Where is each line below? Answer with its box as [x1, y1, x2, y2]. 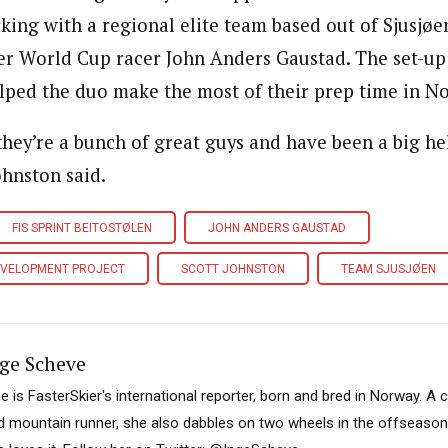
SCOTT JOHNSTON [181, 262, 285, 277]
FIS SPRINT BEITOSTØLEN [12, 221, 152, 236]
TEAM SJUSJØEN [341, 262, 436, 277]
